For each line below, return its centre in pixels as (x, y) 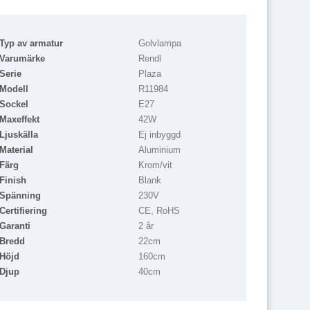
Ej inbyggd (159, 135)
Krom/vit (155, 165)
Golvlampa (160, 43)
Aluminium (159, 150)
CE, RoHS (159, 211)
